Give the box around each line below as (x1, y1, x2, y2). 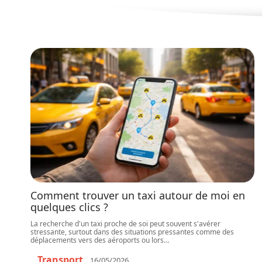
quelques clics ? (30, 200, 108, 214)
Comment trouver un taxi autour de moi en (30, 188, 245, 202)
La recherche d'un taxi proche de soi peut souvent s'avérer (30, 219, 220, 229)
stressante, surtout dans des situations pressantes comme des (30, 227, 234, 237)
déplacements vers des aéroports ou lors (30, 235, 164, 245)
